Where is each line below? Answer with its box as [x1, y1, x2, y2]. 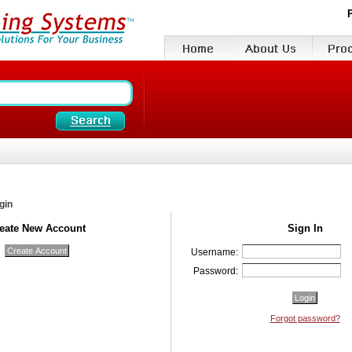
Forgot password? [269, 313, 340, 324]
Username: [191, 247, 239, 258]
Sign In [287, 222, 323, 235]
